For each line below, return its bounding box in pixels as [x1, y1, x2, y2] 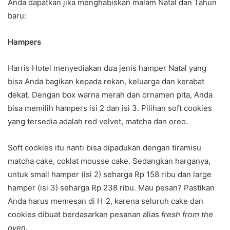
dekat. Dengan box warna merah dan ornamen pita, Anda [8, 90, 213, 100]
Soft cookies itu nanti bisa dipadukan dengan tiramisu [8, 143, 201, 153]
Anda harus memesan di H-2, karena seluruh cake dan [8, 196, 203, 206]
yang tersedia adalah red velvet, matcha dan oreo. [8, 117, 188, 127]
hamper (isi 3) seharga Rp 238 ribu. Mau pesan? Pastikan [8, 183, 215, 193]
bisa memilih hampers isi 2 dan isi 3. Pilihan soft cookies [8, 103, 212, 113]
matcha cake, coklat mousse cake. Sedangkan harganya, [8, 156, 210, 166]
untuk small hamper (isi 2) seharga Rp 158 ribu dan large [8, 169, 212, 180]
